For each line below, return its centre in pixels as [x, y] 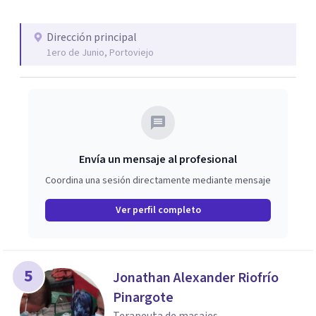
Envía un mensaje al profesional [158, 159]
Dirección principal [92, 37]
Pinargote [143, 298]
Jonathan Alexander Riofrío [196, 278]
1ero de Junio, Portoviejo [100, 53]
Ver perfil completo [158, 210]
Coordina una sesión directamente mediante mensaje [158, 181]
